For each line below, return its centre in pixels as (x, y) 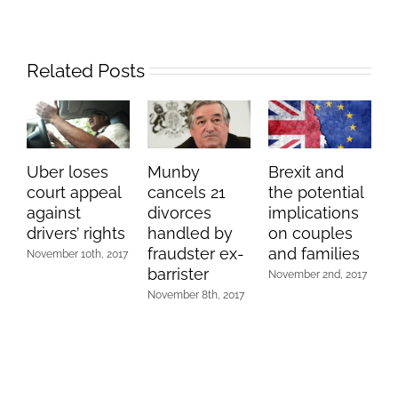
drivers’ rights (76, 234)
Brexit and (306, 172)
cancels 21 (187, 193)
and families (314, 254)
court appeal (74, 193)
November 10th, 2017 (77, 255)
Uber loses (68, 172)
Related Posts (86, 70)
